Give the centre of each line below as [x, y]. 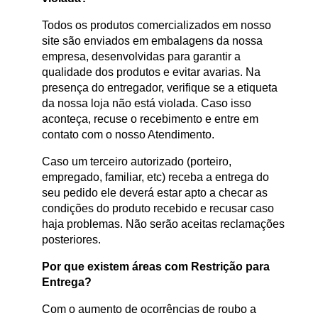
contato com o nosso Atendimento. [128, 134]
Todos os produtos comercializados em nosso [157, 25]
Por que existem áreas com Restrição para [156, 266]
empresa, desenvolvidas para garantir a [141, 56]
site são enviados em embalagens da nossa [152, 40]
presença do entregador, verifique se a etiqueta [160, 87]
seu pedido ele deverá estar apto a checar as [155, 192]
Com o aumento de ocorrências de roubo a [149, 309]
